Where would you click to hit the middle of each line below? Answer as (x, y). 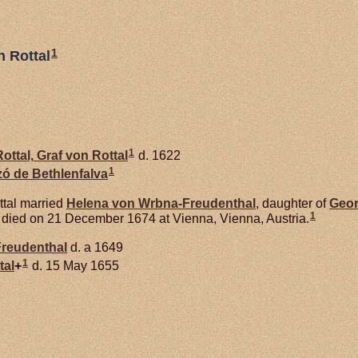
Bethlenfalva (70, 173)
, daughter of (292, 203)
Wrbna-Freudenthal (197, 203)
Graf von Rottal (81, 155)
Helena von (102, 203)
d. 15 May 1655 (74, 265)
